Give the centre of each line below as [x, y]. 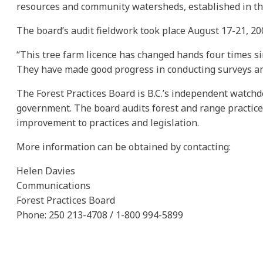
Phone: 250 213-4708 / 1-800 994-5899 [100, 215]
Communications [53, 185]
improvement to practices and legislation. [108, 122]
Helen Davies [46, 171]
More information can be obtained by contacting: [124, 146]
